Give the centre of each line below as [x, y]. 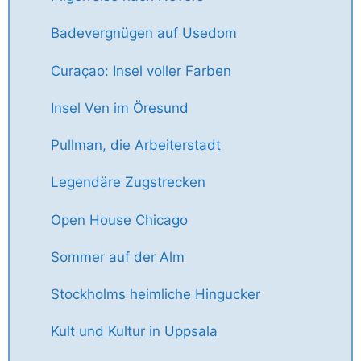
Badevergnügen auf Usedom [144, 33]
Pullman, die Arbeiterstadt [136, 145]
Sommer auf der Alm [118, 257]
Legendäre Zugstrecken [128, 183]
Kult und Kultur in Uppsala [134, 332]
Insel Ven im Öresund [120, 108]
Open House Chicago [119, 220]
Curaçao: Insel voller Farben [141, 71]
